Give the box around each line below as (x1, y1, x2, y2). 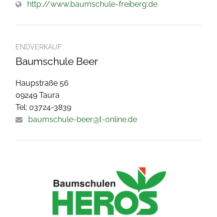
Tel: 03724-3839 (15, 102, 71, 112)
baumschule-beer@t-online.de (28, 114, 137, 124)
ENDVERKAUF (15, 43, 62, 51)
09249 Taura (15, 90, 60, 100)
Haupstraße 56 (15, 78, 69, 88)
